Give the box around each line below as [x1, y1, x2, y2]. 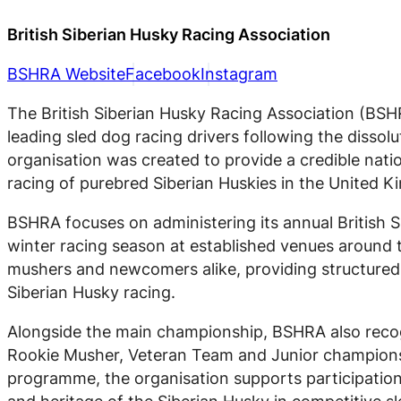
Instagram [200, 64, 277, 83]
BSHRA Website [7, 64, 125, 83]
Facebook [125, 64, 200, 83]
